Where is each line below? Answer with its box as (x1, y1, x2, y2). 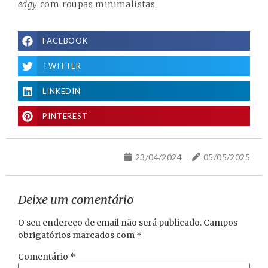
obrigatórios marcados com (18, 229, 136, 240)
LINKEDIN (42, 86, 81, 96)
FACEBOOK (42, 36, 89, 46)
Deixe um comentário (18, 191, 133, 207)
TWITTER (42, 61, 82, 71)
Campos (203, 217, 237, 228)
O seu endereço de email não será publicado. (18, 217, 202, 228)
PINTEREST (42, 111, 89, 121)
